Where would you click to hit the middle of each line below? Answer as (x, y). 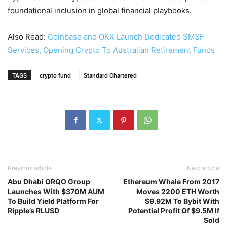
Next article (203, 168)
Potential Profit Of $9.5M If (174, 210)
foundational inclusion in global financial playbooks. (100, 10)
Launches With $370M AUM (56, 191)
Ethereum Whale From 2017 (171, 181)
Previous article (30, 168)
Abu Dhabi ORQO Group (49, 181)
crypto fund (55, 75)
